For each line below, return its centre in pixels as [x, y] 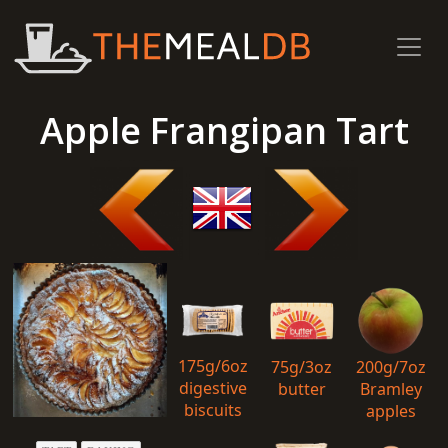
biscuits [213, 409]
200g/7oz [390, 366]
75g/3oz [301, 366]
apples [390, 410]
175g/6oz [213, 365]
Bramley [390, 388]
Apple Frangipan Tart [224, 130]
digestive [213, 387]
